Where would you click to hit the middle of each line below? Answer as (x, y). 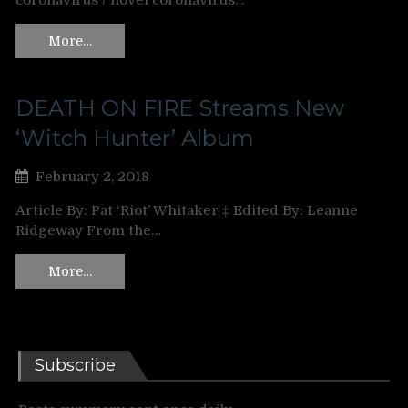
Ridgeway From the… (88, 230)
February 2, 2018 (92, 176)
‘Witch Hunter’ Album (135, 138)
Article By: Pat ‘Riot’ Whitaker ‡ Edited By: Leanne (187, 210)
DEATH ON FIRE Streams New (180, 107)
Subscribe (75, 365)
